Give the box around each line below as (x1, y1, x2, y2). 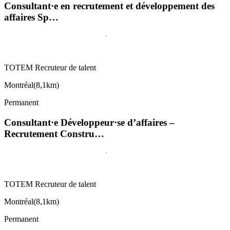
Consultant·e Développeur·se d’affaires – (4, 117, 175, 128)
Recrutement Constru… (4, 128, 104, 139)
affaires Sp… (4, 12, 59, 23)
